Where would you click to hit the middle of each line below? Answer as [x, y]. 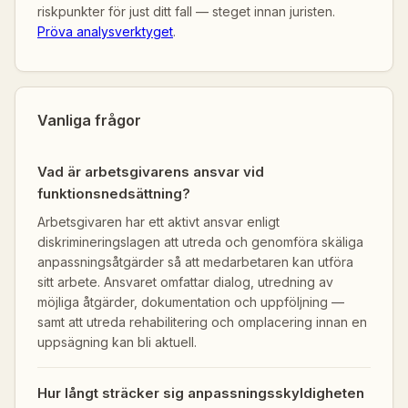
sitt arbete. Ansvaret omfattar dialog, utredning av [185, 282]
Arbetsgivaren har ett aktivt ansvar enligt [158, 222]
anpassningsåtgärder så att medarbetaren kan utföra [195, 262]
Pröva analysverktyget [105, 31]
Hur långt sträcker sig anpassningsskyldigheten [201, 393]
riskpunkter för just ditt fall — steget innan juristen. [186, 11]
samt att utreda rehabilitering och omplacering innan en [202, 322]
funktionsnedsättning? [114, 194]
